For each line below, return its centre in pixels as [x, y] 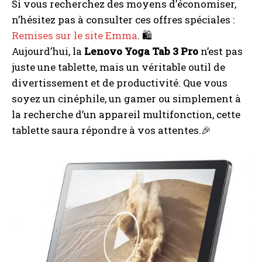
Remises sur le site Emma [75, 36]
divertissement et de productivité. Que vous [120, 83]
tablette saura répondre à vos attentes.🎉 [111, 130]
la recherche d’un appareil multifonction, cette [126, 115]
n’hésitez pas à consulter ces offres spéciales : [123, 20]
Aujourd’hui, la [48, 51]
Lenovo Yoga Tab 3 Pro [141, 51]
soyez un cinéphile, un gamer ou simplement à [126, 99]
